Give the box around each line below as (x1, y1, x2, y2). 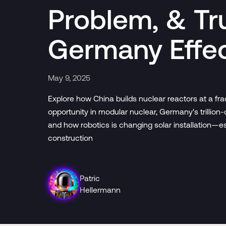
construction (47, 133, 93, 142)
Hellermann (79, 185, 121, 194)
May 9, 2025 (47, 73, 90, 82)
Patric (79, 173, 100, 183)
